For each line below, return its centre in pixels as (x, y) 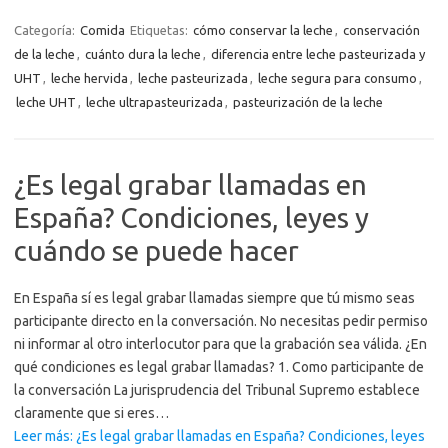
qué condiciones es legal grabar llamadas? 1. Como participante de (219, 367)
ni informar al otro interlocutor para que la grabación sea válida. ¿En (220, 344)
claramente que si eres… (91, 413)
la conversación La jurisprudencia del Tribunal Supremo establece (217, 390)
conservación (381, 30)
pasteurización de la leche (308, 102)
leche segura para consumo (337, 78)
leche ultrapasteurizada (154, 102)
